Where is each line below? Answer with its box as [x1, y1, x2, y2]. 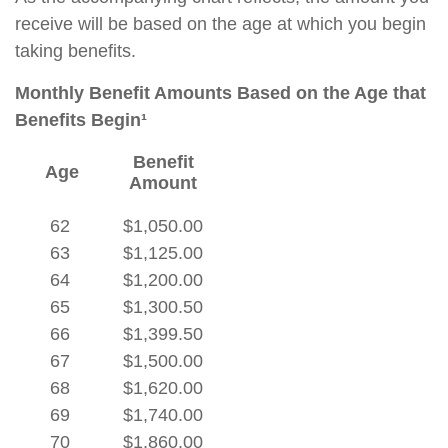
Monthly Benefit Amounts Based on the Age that [15, 83, 426, 103]
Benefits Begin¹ [15, 110, 147, 130]
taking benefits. [15, 41, 136, 61]
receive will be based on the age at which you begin [15, 14, 426, 34]
